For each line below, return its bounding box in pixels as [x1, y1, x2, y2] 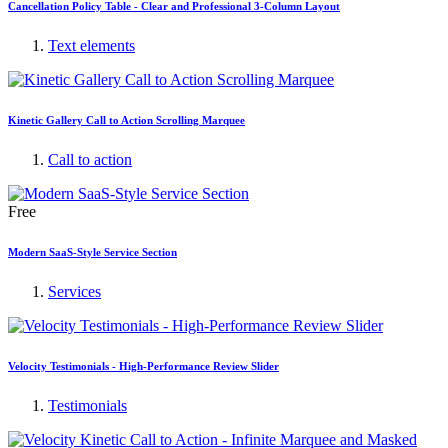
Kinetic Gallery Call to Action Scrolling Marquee [8, 113, 245, 126]
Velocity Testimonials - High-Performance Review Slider [8, 359, 279, 372]
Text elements [48, 36, 135, 54]
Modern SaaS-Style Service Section [8, 245, 177, 258]
